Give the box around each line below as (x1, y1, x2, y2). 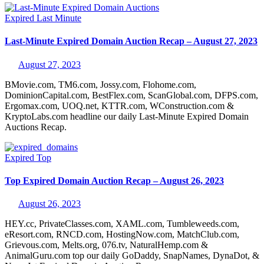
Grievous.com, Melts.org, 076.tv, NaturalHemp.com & (5, 240, 208, 250)
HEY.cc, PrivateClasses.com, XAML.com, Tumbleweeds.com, (5, 219, 239, 229)
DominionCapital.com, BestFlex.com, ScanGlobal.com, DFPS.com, (5, 90, 258, 100)
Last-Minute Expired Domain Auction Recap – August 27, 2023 (5, 36, 258, 47)
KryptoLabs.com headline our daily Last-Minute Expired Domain (5, 111, 249, 121)
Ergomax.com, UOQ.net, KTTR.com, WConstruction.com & (5, 100, 234, 111)
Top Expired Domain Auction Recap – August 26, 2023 (5, 175, 224, 186)
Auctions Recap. (5, 121, 67, 132)
